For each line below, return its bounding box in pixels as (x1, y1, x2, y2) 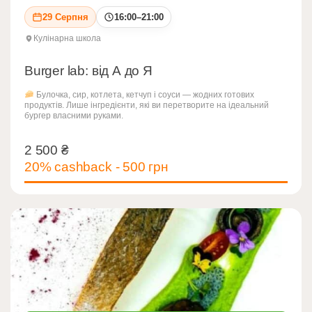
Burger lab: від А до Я (24, 63, 153, 78)
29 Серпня (42, 11, 88, 22)
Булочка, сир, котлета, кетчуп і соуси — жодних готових (33, 89, 254, 100)
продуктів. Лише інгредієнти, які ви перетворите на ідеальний (24, 100, 269, 110)
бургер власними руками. (24, 110, 123, 120)
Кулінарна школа (33, 33, 101, 43)
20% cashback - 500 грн (24, 159, 169, 174)
